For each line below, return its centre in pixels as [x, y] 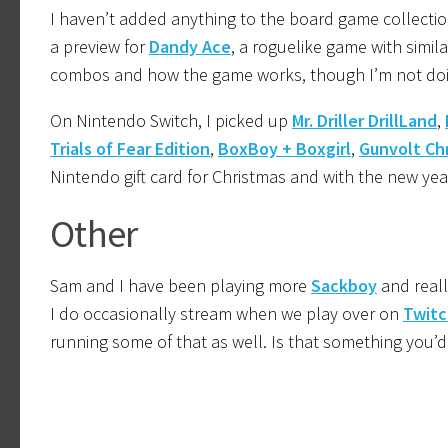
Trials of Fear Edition [130, 148]
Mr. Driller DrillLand [364, 120]
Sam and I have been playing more [180, 285]
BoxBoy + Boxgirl [284, 148]
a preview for [99, 46]
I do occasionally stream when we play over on [226, 313]
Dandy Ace [190, 46]
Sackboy [344, 285]
